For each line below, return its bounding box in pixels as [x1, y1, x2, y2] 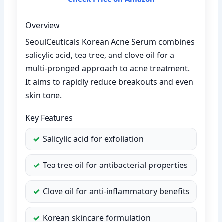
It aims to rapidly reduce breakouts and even [25, 76, 194, 87]
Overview [25, 19, 60, 31]
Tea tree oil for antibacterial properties [43, 159, 188, 170]
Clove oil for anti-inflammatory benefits [43, 185, 190, 197]
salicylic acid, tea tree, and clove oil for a [25, 49, 175, 60]
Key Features [25, 112, 73, 123]
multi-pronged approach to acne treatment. [25, 62, 190, 74]
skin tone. [25, 89, 62, 101]
